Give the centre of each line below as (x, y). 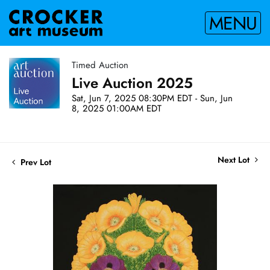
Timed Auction (100, 65)
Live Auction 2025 (132, 83)
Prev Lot (35, 162)
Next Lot (235, 159)
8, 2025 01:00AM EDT (117, 108)
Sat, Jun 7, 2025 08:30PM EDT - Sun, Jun (152, 98)
